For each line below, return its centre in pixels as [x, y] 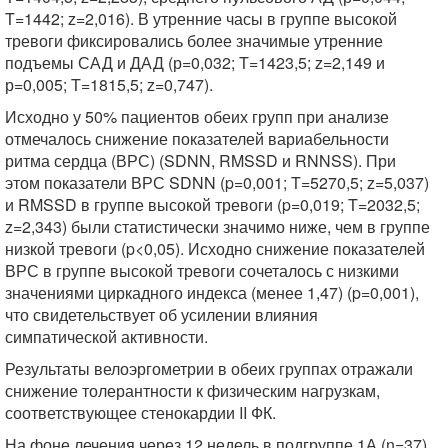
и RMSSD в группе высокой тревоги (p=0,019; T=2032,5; [212, 204]
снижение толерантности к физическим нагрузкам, [192, 390]
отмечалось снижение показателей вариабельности [197, 138]
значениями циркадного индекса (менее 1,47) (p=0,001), [212, 292]
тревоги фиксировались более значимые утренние [194, 40]
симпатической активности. [106, 336]
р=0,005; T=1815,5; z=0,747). [109, 84]
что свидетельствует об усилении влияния [161, 314]
